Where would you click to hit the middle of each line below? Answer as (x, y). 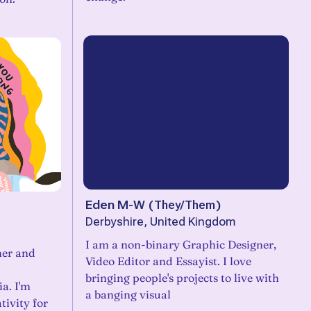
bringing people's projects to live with (182, 278)
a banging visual (128, 294)
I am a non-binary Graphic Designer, (181, 244)
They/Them (185, 205)
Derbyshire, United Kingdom (160, 222)
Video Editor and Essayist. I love (168, 261)
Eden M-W (115, 205)
